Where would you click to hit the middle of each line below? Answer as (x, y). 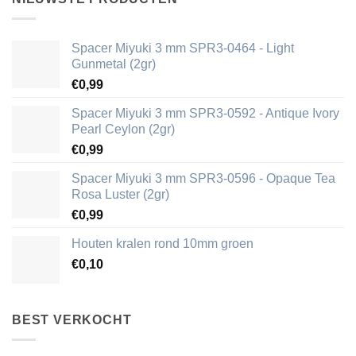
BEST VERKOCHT (72, 320)
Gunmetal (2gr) (114, 64)
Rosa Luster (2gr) (120, 194)
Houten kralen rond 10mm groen (163, 244)
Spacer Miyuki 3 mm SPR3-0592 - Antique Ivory (205, 113)
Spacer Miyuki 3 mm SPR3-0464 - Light (183, 48)
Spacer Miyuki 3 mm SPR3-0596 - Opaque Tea (203, 178)
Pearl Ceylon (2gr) (123, 129)
